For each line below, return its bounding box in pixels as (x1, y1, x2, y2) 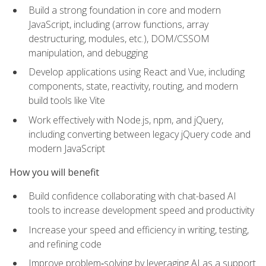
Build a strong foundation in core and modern (28, 3, 221, 17)
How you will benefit (9, 166, 99, 179)
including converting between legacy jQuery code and (28, 127, 251, 141)
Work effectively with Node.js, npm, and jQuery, (28, 113, 223, 126)
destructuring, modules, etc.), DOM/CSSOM (28, 31, 210, 45)
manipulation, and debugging (28, 46, 148, 59)
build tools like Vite (28, 94, 105, 107)
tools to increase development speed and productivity (28, 204, 254, 217)
